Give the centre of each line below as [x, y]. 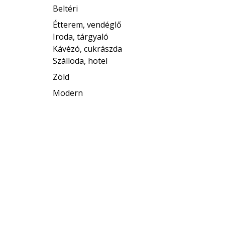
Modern [68, 93]
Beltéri [66, 9]
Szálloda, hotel [80, 61]
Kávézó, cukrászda [88, 49]
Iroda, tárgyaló [81, 37]
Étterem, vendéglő [87, 25]
